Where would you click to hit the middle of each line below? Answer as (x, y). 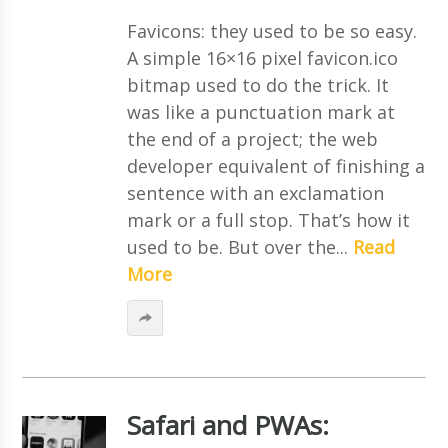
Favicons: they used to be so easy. (271, 30)
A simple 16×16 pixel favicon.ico (262, 57)
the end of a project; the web (252, 138)
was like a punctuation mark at (260, 111)
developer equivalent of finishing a (275, 165)
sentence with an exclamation (255, 192)
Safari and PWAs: (227, 424)
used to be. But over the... (239, 246)
